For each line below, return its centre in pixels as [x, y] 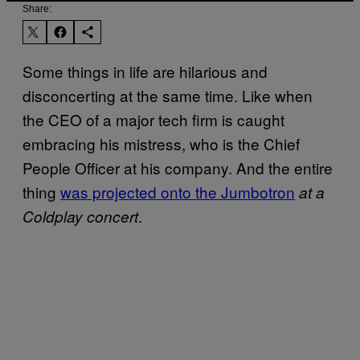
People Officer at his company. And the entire [178, 167]
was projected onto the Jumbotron [178, 191]
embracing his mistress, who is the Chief [161, 143]
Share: [37, 8]
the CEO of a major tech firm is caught [153, 119]
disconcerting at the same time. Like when [168, 95]
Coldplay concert [80, 216]
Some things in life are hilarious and [145, 71]
